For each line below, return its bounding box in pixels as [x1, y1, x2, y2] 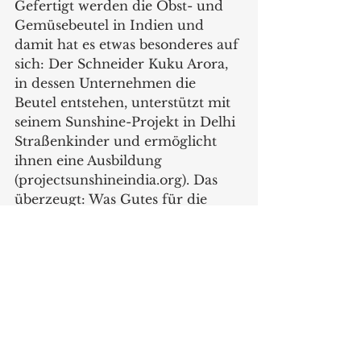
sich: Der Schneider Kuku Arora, [15, 56, 232, 73]
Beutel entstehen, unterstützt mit [15, 94, 234, 111]
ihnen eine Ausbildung [15, 152, 166, 169]
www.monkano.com [15, 249, 150, 266]
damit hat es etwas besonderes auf [15, 36, 243, 53]
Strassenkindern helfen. [15, 230, 182, 247]
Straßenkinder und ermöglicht [15, 133, 221, 150]
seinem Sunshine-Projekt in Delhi [15, 114, 239, 131]
